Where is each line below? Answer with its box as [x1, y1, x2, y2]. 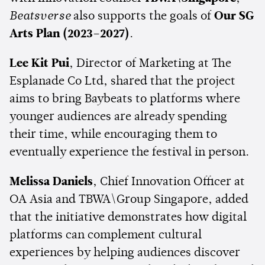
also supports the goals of [70, 10, 214, 22]
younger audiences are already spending [9, 111, 227, 123]
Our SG [214, 10, 254, 22]
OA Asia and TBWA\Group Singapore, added [9, 193, 248, 206]
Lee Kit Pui [9, 57, 69, 70]
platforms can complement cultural [9, 229, 202, 241]
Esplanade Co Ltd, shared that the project [9, 75, 235, 88]
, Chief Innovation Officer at [93, 176, 245, 188]
